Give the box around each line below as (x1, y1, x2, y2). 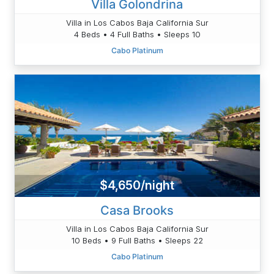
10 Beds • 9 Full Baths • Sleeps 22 (71, 235, 203, 245)
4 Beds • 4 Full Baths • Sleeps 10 (73, 29, 201, 39)
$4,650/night (100, 178, 174, 193)
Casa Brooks (100, 202, 174, 218)
